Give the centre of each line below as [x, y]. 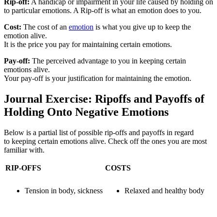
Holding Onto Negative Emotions [86, 112]
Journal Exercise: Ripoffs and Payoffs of [104, 99]
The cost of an [45, 27]
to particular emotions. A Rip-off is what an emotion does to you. [103, 11]
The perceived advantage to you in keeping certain [108, 61]
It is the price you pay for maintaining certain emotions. [88, 45]
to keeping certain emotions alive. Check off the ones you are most [105, 141]
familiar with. [24, 150]
